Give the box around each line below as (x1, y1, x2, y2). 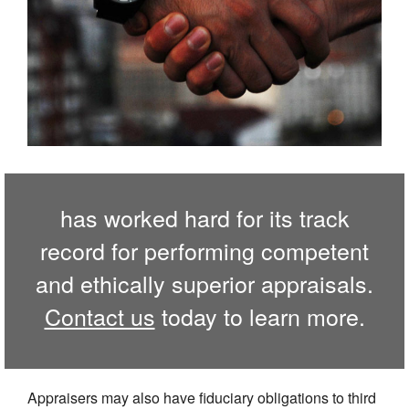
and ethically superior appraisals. (36, 267, 373, 300)
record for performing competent (40, 234, 369, 267)
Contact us (44, 299, 155, 333)
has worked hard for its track (59, 201, 350, 235)
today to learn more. (154, 299, 365, 333)
